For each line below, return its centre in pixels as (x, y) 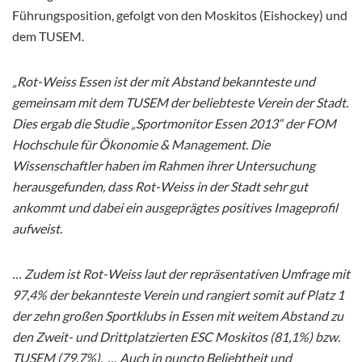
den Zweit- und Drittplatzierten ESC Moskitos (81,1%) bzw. (176, 337)
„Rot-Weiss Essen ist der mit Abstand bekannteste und (164, 82)
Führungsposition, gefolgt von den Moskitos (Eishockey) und (180, 15)
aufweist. (37, 229)
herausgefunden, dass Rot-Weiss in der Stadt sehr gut (160, 187)
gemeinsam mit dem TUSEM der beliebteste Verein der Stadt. (180, 103)
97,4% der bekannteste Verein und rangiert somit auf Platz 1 (178, 295)
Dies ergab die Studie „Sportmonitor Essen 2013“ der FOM (174, 124)
